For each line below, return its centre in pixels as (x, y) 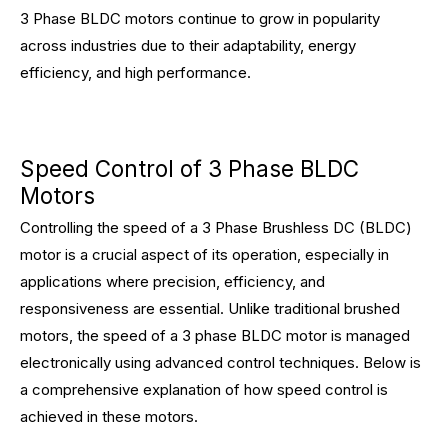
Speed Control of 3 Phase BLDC (189, 168)
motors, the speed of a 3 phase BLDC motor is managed (215, 335)
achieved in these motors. (109, 416)
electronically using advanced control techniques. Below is (220, 362)
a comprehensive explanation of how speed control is (204, 389)
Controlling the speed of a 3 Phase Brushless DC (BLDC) (216, 227)
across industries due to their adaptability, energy (188, 45)
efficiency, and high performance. (135, 72)
